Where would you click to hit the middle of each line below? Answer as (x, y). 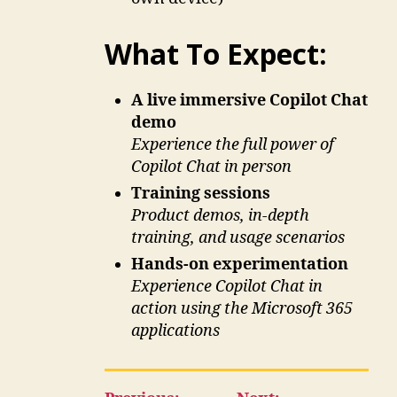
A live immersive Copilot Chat (249, 101)
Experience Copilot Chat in (226, 287)
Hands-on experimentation (239, 265)
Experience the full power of (232, 145)
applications (175, 331)
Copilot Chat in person (211, 167)
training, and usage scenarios (237, 238)
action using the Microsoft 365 (241, 309)
